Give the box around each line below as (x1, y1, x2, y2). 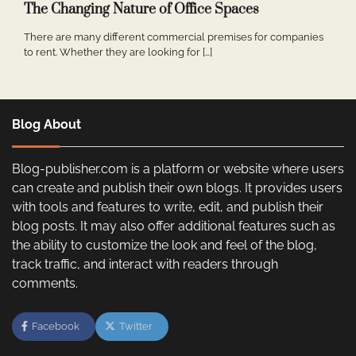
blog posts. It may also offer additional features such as (12, 219, 335, 234)
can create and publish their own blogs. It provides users (12, 180, 342, 196)
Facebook (32, 320, 79, 333)
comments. (12, 276, 78, 292)
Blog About (12, 117, 81, 133)
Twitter (119, 320, 153, 333)
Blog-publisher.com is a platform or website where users (12, 161, 344, 177)
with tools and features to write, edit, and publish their (12, 199, 323, 215)
